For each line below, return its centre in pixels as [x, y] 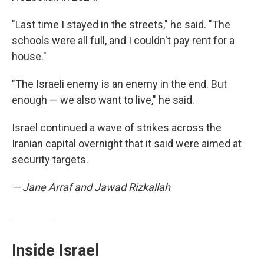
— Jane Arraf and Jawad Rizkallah [91, 187]
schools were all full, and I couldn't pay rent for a [123, 40]
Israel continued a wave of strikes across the [117, 128]
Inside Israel [55, 250]
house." [29, 56]
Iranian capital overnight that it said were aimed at [127, 143]
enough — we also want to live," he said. [103, 100]
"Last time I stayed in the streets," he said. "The [121, 24]
